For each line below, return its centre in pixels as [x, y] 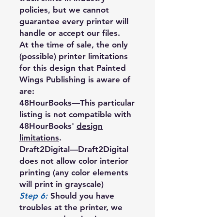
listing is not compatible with [75, 114]
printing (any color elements [74, 172]
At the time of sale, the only [74, 44]
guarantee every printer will [74, 21]
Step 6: [33, 195]
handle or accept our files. [70, 33]
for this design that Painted [73, 68]
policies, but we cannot [64, 9]
